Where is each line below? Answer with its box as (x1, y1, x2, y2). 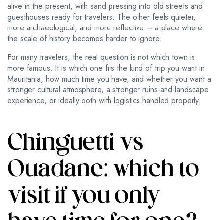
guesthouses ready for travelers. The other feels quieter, (7, 11, 196, 23)
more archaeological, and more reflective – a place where (7, 22, 202, 33)
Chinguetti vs (7, 131, 143, 156)
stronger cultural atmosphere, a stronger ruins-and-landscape (7, 84, 209, 95)
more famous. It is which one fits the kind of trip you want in (7, 62, 205, 74)
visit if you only (7, 184, 160, 209)
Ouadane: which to (7, 158, 199, 183)
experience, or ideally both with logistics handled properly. (7, 95, 201, 106)
